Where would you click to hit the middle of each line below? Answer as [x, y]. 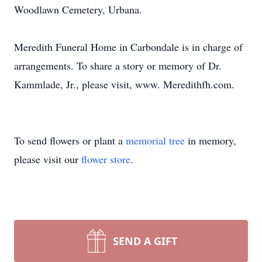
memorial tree [155, 140]
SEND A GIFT [145, 241]
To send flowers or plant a [70, 140]
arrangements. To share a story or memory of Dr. [118, 65]
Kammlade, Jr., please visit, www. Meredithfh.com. [124, 84]
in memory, [211, 140]
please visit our [48, 159]
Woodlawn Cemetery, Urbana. [78, 9]
